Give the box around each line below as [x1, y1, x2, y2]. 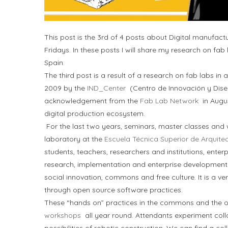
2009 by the [44, 83, 87, 93]
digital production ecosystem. [44, 109, 145, 118]
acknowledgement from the [44, 96, 140, 105]
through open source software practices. [44, 185, 183, 194]
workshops [44, 211, 83, 220]
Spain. [44, 58, 65, 67]
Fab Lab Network [140, 96, 201, 105]
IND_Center [87, 83, 128, 93]
